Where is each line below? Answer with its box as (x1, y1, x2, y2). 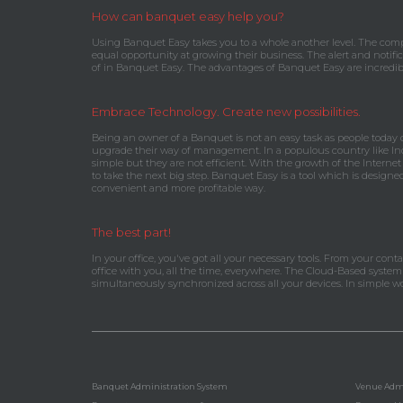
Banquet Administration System (92, 381, 228, 391)
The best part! (92, 224, 171, 239)
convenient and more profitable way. (92, 181, 265, 194)
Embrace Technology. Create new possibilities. (92, 103, 361, 119)
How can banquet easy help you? (92, 8, 284, 23)
